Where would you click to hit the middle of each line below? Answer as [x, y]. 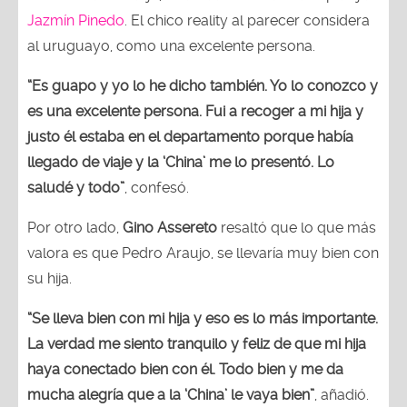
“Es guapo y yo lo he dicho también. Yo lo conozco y [203, 85]
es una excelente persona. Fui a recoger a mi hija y [195, 111]
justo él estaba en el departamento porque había [190, 136]
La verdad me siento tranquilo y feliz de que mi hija [197, 343]
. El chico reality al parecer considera [247, 20]
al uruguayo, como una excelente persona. [171, 45]
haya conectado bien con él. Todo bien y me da [185, 369]
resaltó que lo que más [297, 227]
